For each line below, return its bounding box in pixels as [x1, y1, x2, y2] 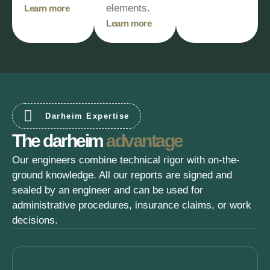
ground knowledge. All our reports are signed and [12, 169, 232, 181]
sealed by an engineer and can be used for [12, 184, 203, 196]
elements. [106, 2, 150, 14]
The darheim [12, 131, 106, 151]
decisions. [12, 215, 58, 226]
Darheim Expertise [45, 111, 130, 121]
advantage [106, 131, 183, 151]
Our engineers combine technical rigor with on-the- [12, 154, 240, 166]
